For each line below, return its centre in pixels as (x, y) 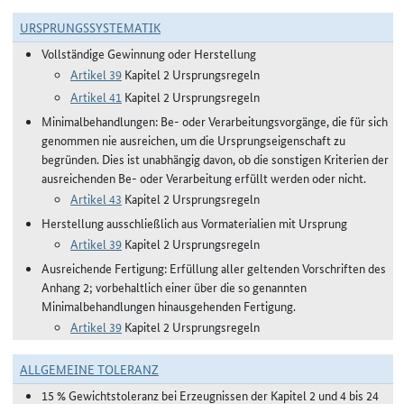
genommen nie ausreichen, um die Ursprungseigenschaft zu (193, 140)
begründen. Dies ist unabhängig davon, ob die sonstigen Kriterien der (215, 159)
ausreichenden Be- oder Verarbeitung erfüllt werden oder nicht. (204, 178)
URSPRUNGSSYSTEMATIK (90, 27)
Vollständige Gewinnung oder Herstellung (149, 53)
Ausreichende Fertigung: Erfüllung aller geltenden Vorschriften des (214, 268)
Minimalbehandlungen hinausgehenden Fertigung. (169, 306)
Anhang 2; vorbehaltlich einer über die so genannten (174, 287)
